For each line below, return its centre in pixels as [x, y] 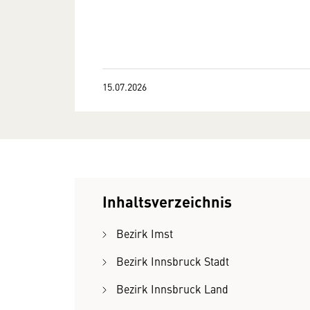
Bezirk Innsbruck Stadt [173, 261]
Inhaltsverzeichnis [167, 201]
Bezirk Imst [145, 233]
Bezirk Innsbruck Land [172, 289]
